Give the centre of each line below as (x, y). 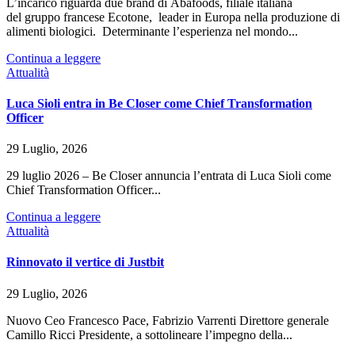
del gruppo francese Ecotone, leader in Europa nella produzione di (173, 17)
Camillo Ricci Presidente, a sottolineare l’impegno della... (149, 334)
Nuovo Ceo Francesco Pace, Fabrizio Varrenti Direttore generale (168, 320)
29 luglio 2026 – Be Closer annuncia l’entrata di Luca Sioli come (169, 176)
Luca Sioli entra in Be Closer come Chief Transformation (159, 103)
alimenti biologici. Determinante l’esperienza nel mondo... (152, 31)
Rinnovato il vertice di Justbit (85, 262)
